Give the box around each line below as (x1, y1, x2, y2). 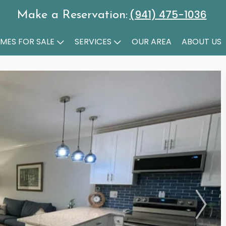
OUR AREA (132, 36, 172, 47)
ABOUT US (182, 36, 221, 47)
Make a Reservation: (17, 9, 128, 21)
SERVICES (75, 36, 111, 47)
